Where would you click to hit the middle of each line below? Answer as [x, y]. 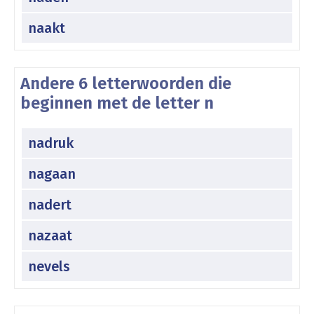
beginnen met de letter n [117, 103]
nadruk [51, 143]
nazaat [50, 235]
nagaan [52, 173]
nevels [49, 266]
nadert [50, 204]
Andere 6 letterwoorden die [126, 83]
